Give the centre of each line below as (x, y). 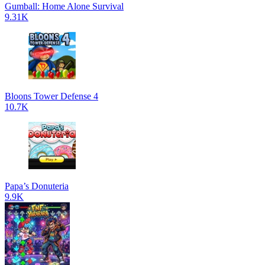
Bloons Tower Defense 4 (51, 96)
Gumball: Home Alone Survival (64, 6)
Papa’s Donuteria (37, 186)
